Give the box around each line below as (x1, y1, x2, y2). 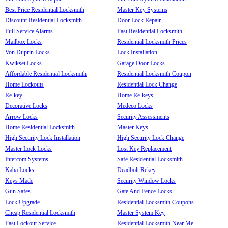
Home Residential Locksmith (5, 123, 75, 131)
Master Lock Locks (5, 145, 52, 152)
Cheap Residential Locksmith (5, 209, 75, 216)
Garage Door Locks (117, 59, 165, 67)
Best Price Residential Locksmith (5, 6, 84, 13)
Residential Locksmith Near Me (117, 219, 193, 227)
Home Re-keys (117, 91, 153, 99)
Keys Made (5, 177, 33, 184)
